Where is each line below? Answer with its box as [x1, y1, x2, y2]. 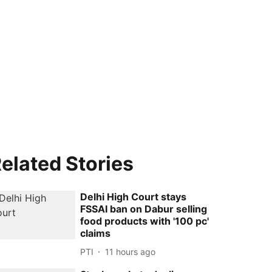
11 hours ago [105, 246, 156, 257]
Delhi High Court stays [80, 191, 187, 203]
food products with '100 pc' [80, 215, 209, 227]
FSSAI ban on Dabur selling [80, 203, 208, 215]
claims [80, 227, 111, 239]
